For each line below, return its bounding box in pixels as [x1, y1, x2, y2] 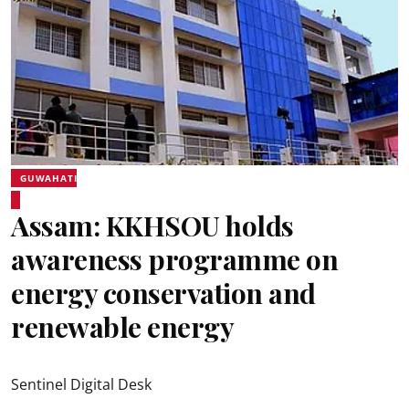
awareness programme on [11, 241, 338, 278]
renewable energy [11, 309, 234, 345]
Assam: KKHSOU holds [11, 207, 294, 244]
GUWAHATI [20, 172, 78, 184]
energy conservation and [11, 275, 316, 311]
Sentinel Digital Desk [11, 374, 152, 394]
